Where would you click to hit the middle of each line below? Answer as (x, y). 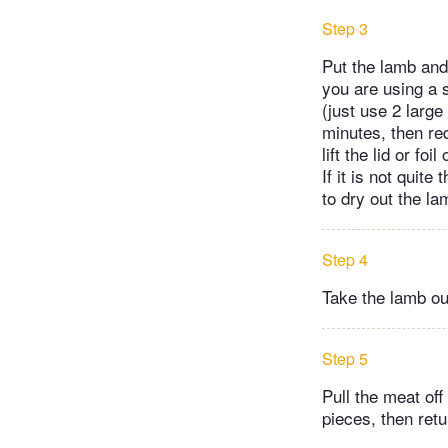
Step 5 (345, 358)
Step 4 (345, 259)
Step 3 (345, 28)
